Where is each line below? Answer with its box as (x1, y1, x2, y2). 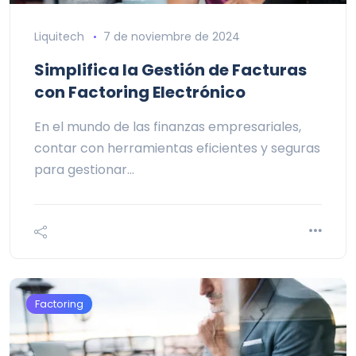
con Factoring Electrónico (34, 80, 246, 103)
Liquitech (34, 28, 84, 44)
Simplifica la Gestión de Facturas (34, 58, 307, 81)
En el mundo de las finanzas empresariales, (34, 117, 301, 136)
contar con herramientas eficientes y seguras (34, 138, 320, 157)
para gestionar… (34, 160, 134, 179)
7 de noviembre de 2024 (103, 28, 240, 44)
